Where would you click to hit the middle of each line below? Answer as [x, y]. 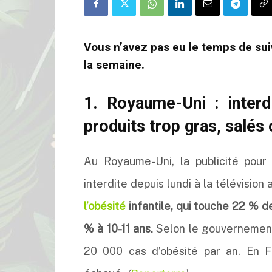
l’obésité [105, 206]
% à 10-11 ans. [119, 229]
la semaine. [114, 65]
